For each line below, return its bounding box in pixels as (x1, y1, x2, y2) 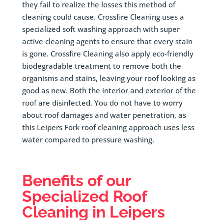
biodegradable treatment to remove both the (22, 61, 181, 71)
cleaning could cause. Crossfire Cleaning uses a (22, 12, 184, 22)
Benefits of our (22, 171, 131, 190)
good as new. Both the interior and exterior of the (22, 85, 196, 96)
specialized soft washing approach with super (22, 24, 180, 34)
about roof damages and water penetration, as (22, 110, 186, 120)
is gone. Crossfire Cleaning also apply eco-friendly (22, 49, 193, 59)
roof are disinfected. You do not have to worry (22, 98, 183, 108)
